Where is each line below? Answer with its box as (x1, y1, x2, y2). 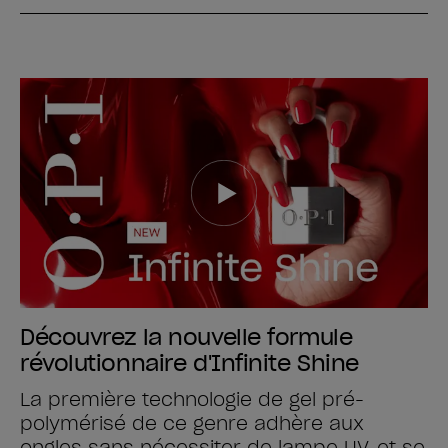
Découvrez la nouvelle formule (20, 322, 353, 351)
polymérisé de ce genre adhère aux (20, 411, 364, 435)
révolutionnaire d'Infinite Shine (20, 348, 359, 377)
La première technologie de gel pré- (20, 387, 364, 411)
